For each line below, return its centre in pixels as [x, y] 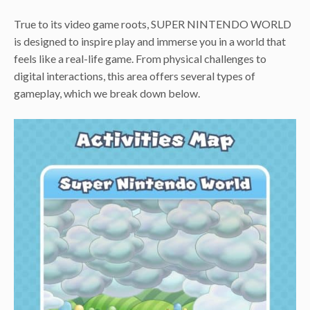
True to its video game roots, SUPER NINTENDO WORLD [153, 24]
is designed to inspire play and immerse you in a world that [150, 41]
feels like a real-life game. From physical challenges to [140, 58]
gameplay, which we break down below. [107, 93]
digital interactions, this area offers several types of [135, 75]
